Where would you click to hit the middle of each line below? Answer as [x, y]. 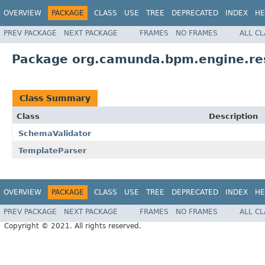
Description [233, 116]
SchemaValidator [55, 133]
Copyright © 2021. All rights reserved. [73, 226]
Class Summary [55, 98]
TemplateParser [52, 150]
